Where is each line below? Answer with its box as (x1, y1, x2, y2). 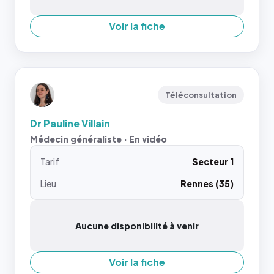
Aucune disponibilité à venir (75, 220, 199, 231)
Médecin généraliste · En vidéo (30, 133, 167, 144)
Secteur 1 (192, 156, 234, 167)
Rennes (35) (180, 178, 234, 189)
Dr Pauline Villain (30, 117, 110, 130)
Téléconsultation (165, 90, 237, 100)
